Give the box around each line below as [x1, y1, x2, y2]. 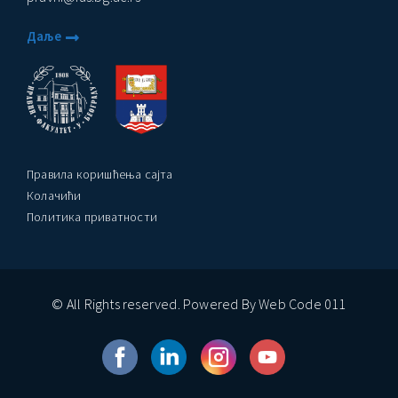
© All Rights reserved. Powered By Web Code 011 [52, 295, 346, 314]
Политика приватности [27, 208, 157, 225]
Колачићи [27, 187, 82, 203]
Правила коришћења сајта [27, 165, 173, 182]
